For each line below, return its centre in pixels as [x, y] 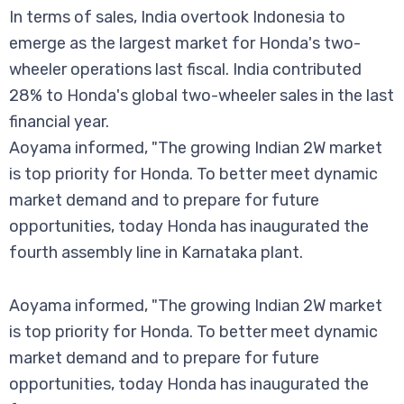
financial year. [59, 122]
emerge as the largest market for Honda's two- [185, 44]
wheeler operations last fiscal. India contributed [185, 70]
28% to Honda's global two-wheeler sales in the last [202, 96]
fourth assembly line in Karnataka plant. [156, 253]
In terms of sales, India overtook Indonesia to [177, 18]
